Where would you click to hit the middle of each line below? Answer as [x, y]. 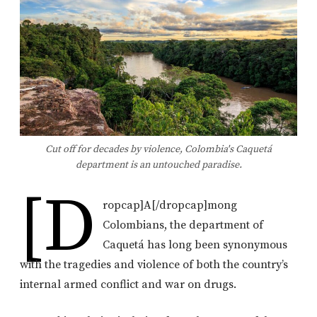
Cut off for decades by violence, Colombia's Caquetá [158, 150]
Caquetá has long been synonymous [195, 245]
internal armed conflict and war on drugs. [128, 285]
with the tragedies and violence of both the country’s [154, 265]
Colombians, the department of [183, 225]
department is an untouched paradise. [158, 165]
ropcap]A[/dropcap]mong [170, 206]
